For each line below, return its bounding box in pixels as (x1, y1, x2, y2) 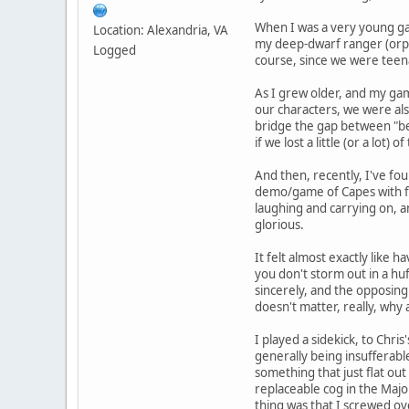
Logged (93, 41, 136, 58)
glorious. (255, 215, 307, 233)
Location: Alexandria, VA (93, 21, 228, 38)
